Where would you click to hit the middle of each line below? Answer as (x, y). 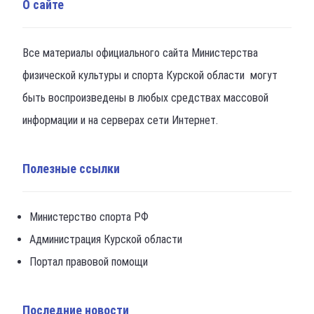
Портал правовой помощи (89, 262)
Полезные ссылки (71, 169)
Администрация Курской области (106, 240)
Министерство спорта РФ (89, 217)
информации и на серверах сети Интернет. (121, 121)
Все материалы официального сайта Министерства (141, 53)
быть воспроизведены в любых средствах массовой (146, 98)
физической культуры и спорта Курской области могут (150, 76)
